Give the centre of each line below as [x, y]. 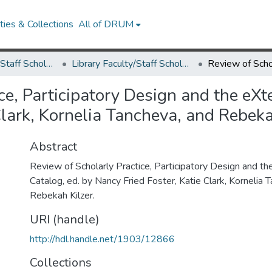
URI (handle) [65, 219]
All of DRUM [106, 24]
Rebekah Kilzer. [62, 195]
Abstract [53, 147]
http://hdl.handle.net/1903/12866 [102, 239]
